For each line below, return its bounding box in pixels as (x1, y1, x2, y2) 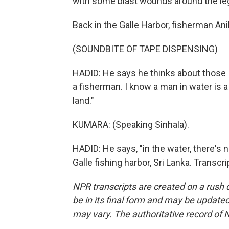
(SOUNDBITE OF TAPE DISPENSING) (73, 43, 218, 54)
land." (73, 95, 94, 106)
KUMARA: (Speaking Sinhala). (73, 119, 189, 130)
